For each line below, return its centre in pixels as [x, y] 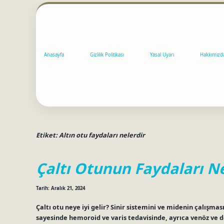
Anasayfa [54, 55]
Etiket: [47, 135]
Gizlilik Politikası [107, 55]
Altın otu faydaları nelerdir [102, 135]
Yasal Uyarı [162, 55]
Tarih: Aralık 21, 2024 [60, 188]
